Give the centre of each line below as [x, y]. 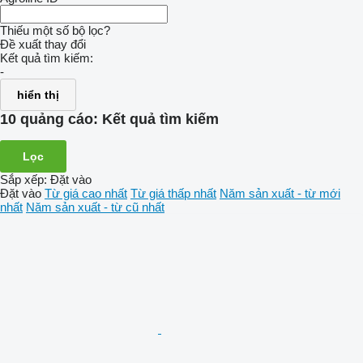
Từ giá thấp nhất [173, 193]
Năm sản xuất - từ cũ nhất [95, 207]
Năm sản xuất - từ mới [280, 193]
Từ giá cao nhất [86, 193]
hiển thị [38, 95]
